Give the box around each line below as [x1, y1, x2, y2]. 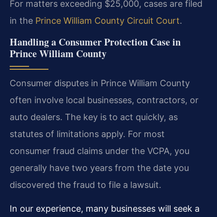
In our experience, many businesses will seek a [10, 203, 200, 214]
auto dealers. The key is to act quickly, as [10, 111, 178, 122]
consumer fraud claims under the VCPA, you [10, 145, 189, 156]
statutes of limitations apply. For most [10, 128, 165, 139]
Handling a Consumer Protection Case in [10, 34, 181, 49]
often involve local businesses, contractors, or [10, 94, 199, 105]
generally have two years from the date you [10, 162, 189, 173]
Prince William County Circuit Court [35, 15, 180, 26]
